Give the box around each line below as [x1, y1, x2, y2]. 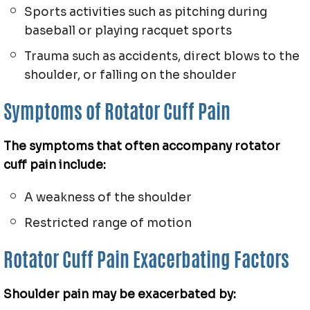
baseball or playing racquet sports [24, 24, 232, 38]
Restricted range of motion [24, 216, 192, 230]
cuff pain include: [3, 158, 106, 172]
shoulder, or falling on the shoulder [24, 68, 237, 82]
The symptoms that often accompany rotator [3, 139, 280, 154]
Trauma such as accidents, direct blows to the [24, 49, 300, 64]
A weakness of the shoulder [24, 190, 192, 205]
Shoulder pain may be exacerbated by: [3, 287, 236, 302]
